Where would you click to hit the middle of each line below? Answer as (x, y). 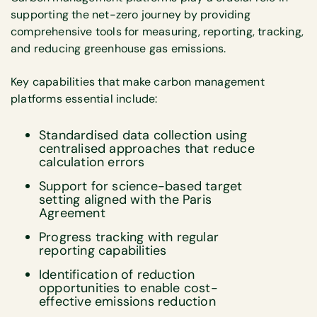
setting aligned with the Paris (125, 199)
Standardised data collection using (143, 135)
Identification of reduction (117, 274)
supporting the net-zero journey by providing (131, 15)
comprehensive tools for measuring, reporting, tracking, (157, 32)
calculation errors (92, 162)
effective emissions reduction (127, 301)
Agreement (72, 213)
